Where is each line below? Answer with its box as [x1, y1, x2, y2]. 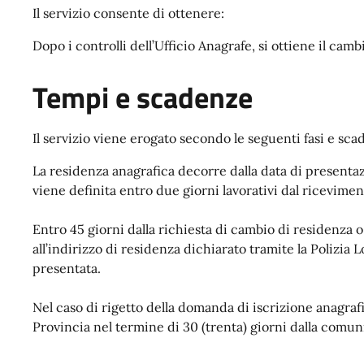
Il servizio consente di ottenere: [32, 5, 224, 22]
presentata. [32, 260, 104, 277]
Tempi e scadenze [32, 76, 253, 120]
